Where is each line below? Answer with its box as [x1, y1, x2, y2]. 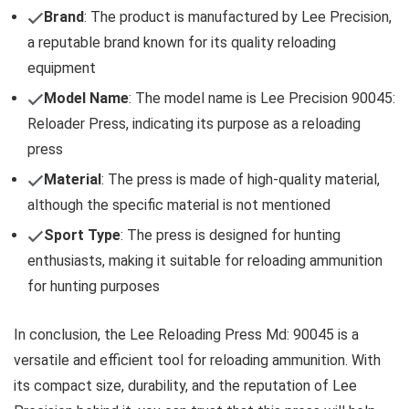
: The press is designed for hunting [121, 225, 341, 244]
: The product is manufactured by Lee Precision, [84, 7, 392, 26]
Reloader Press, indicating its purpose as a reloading [27, 114, 361, 132]
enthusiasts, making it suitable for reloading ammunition [27, 251, 383, 269]
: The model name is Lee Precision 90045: [129, 89, 395, 107]
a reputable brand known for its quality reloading [27, 33, 336, 51]
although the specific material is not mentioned [27, 195, 330, 214]
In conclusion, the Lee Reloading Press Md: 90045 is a [14, 325, 359, 343]
